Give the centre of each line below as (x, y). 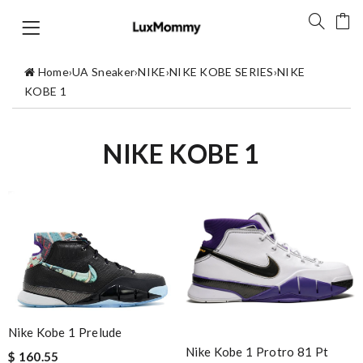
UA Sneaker (104, 71)
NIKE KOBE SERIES (221, 71)
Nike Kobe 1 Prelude (65, 333)
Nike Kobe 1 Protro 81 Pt (257, 351)
